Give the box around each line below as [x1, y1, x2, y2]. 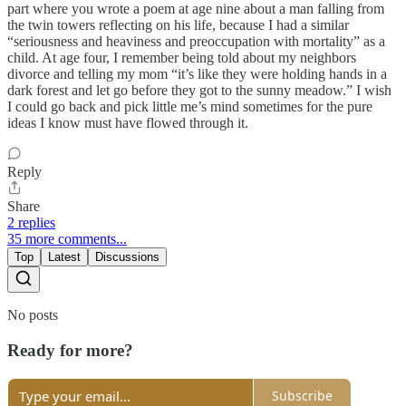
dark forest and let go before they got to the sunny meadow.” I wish [7, 82, 391, 99]
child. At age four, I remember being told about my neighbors [7, 50, 356, 66]
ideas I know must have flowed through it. [7, 115, 248, 131]
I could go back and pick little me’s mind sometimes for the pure [7, 99, 372, 115]
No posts [7, 307, 58, 324]
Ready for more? [7, 340, 133, 360]
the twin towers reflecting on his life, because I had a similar [7, 17, 349, 34]
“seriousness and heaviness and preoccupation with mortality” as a [7, 34, 385, 50]
